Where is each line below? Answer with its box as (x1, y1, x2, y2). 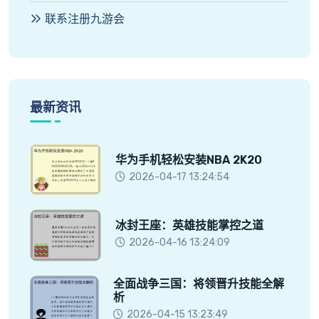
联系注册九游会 (45, 11, 125, 26)
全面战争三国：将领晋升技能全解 (113, 276, 284, 291)
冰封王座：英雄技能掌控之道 (115, 219, 263, 233)
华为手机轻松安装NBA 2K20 (115, 152, 262, 167)
